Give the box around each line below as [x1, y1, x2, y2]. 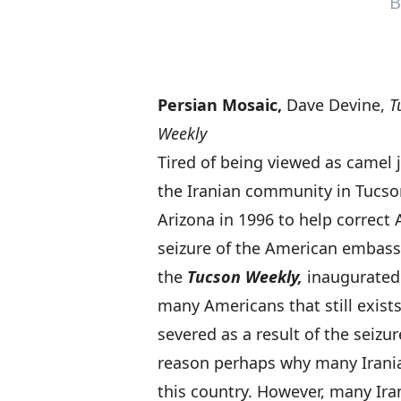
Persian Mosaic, [158, 94, 282, 115]
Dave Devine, [282, 94, 389, 115]
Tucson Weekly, [187, 266, 303, 287]
